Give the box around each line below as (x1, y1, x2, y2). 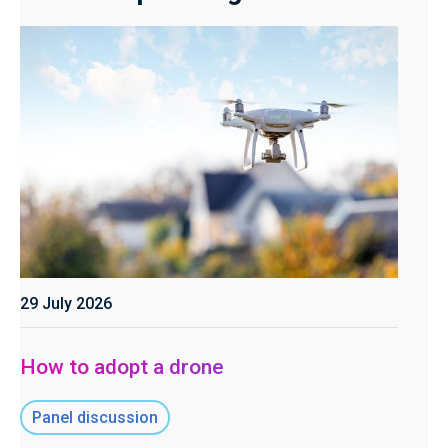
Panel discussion (32, 408, 158, 428)
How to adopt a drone (20, 355, 224, 380)
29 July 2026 (20, 294, 112, 314)
